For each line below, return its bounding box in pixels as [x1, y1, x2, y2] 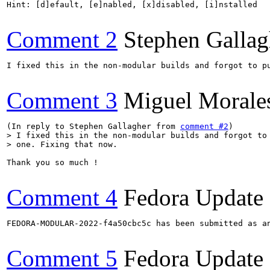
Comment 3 [7, 87, 118, 113]
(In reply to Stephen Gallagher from [7, 121, 180, 131]
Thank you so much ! [7, 157, 98, 167]
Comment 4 [7, 184, 118, 210]
